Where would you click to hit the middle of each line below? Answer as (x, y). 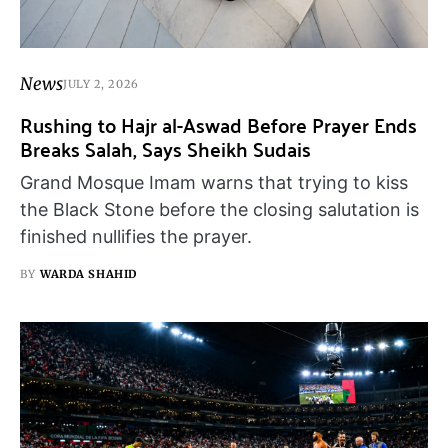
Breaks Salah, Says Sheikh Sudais (165, 148)
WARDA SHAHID (88, 273)
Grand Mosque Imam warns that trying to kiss (214, 182)
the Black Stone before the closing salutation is (219, 209)
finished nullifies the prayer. (136, 236)
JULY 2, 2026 (101, 84)
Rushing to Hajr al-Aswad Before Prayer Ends (218, 124)
